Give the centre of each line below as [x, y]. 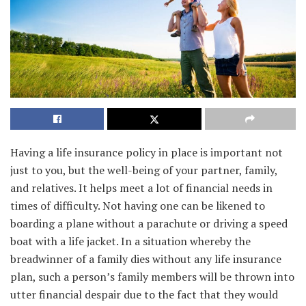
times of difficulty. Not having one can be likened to [138, 206]
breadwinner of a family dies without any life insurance [146, 259]
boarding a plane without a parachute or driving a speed [149, 224]
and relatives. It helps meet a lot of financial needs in [141, 188]
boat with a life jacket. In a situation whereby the [130, 241]
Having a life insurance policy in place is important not [147, 153]
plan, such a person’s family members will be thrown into [152, 277]
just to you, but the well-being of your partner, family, [144, 170]
